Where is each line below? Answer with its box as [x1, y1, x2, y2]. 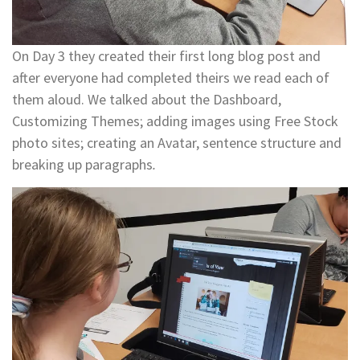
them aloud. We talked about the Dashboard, [12, 90, 281, 109]
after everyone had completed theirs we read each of [12, 68, 329, 88]
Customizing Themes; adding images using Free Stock [12, 112, 338, 131]
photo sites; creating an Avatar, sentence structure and [12, 133, 342, 153]
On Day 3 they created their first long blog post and [12, 47, 321, 66]
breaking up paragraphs [12, 155, 153, 174]
